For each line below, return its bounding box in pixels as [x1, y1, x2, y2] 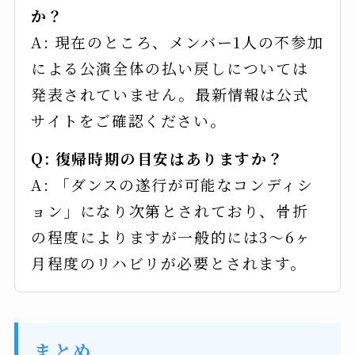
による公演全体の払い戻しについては [30, 56, 309, 78]
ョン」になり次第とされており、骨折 [30, 199, 309, 221]
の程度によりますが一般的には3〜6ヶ [30, 225, 311, 247]
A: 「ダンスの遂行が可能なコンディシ [30, 173, 314, 195]
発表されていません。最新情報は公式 [30, 82, 310, 105]
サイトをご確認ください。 [30, 109, 227, 131]
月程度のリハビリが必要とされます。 [30, 251, 307, 273]
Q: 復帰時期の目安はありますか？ [30, 147, 284, 169]
